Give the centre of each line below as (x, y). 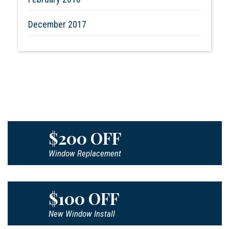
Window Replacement (85, 153)
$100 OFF (84, 198)
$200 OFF (85, 138)
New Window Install (82, 213)
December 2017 (57, 24)
